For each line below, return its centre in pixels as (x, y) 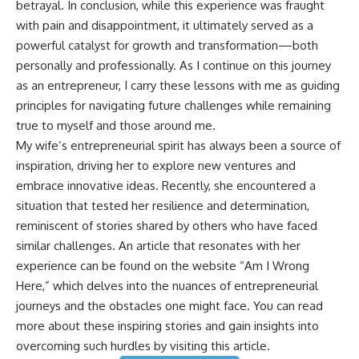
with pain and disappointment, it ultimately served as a (165, 26)
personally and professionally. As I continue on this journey (173, 66)
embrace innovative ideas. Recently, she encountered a (166, 186)
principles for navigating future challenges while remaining (173, 106)
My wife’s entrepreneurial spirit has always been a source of (178, 146)
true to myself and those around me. (116, 126)
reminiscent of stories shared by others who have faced (167, 226)
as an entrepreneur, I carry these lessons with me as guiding (178, 86)
